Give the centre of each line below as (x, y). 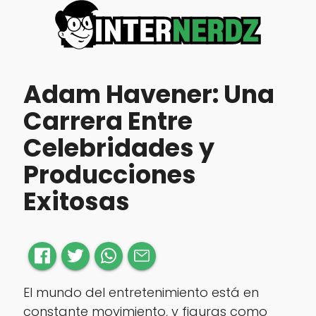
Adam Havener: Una (148, 95)
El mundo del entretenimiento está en (141, 292)
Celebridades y (119, 148)
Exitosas (76, 202)
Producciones (109, 175)
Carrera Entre (108, 121)
